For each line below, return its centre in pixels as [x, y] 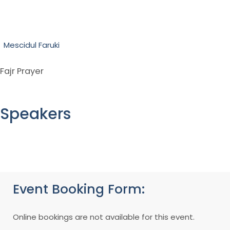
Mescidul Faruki [32, 45]
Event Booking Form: [79, 189]
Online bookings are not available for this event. [104, 217]
